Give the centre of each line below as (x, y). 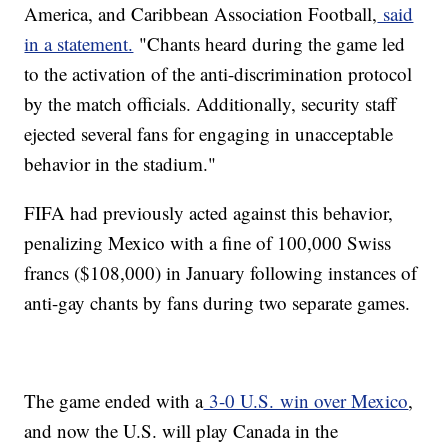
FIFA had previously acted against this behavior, (209, 213)
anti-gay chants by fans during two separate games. (217, 303)
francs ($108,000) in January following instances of (221, 273)
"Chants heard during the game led (269, 44)
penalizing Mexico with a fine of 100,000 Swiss (208, 243)
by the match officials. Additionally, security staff (210, 104)
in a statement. (79, 44)
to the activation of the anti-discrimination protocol (218, 74)
